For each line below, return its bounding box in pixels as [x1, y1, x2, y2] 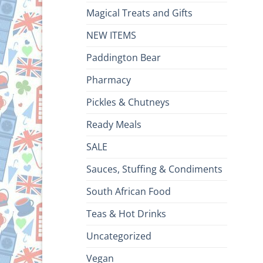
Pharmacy [86, 73, 131, 87]
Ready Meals [86, 118, 141, 131]
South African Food [86, 185, 171, 198]
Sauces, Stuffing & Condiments [86, 163, 222, 176]
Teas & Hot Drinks [86, 207, 166, 221]
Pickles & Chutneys [86, 96, 170, 109]
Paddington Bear [86, 51, 161, 65]
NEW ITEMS [86, 29, 136, 42]
